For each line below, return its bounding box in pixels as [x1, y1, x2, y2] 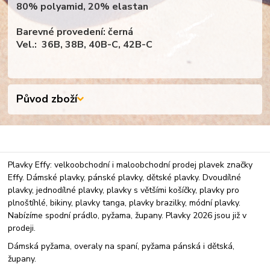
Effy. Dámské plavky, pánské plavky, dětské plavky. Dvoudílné [8, 172, 242, 184]
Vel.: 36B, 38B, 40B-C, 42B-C [16, 38, 153, 52]
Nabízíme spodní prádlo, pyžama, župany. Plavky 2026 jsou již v [8, 210, 247, 222]
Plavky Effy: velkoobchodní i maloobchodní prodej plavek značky [8, 159, 253, 171]
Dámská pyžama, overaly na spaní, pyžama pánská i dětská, [8, 240, 235, 253]
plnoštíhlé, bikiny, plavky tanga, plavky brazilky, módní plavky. [8, 197, 241, 209]
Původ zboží [16, 92, 78, 107]
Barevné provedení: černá [16, 25, 134, 39]
